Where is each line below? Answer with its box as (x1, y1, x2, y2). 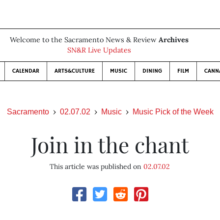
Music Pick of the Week (132, 108, 214, 116)
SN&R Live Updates (67, 46, 131, 55)
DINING (142, 67, 162, 75)
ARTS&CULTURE (55, 67, 95, 75)
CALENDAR (12, 67, 39, 75)
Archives (159, 35, 189, 44)
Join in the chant (30, 130, 189, 159)
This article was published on (50, 162, 144, 171)
